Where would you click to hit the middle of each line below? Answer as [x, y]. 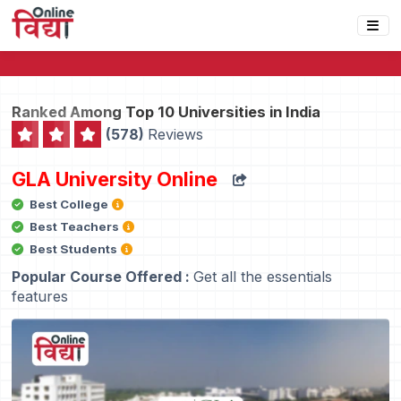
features [40, 296]
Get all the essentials [263, 276]
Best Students [74, 248]
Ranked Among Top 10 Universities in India [166, 112]
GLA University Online [115, 179]
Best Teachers [75, 226]
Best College [69, 204]
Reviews [176, 135]
